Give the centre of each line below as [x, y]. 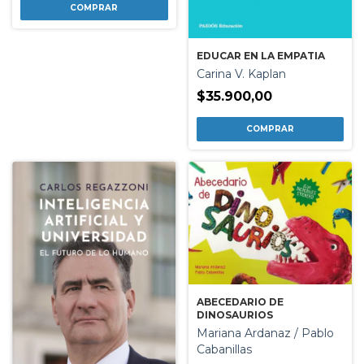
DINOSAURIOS [234, 314]
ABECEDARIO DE [240, 301]
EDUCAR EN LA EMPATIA [260, 56]
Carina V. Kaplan [241, 74]
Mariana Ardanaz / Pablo [265, 333]
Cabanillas [224, 349]
